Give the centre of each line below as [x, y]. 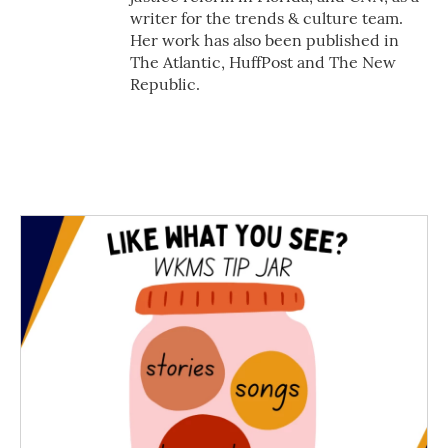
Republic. [165, 83]
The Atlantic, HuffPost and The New [263, 61]
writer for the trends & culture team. [266, 17]
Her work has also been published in [264, 39]
